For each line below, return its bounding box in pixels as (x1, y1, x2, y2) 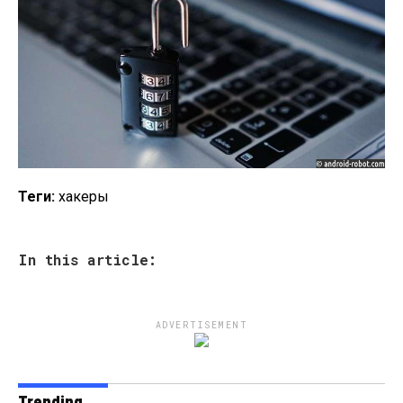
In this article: (18, 249, 157, 269)
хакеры (55, 187, 109, 205)
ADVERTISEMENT (155, 318, 248, 331)
